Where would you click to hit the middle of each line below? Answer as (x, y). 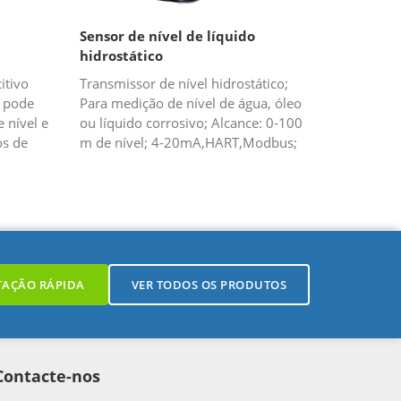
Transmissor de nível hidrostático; (184, 84)
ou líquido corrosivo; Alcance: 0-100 (192, 123)
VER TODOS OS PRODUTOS (209, 285)
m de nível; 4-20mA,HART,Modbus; (189, 143)
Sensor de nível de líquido (168, 36)
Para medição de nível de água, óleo (191, 103)
